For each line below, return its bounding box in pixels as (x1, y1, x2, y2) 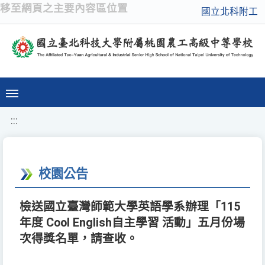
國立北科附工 (201, 6, 258, 17)
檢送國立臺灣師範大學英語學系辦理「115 (20, 200, 240, 214)
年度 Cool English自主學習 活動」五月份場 (20, 216, 245, 230)
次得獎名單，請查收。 (20, 232, 138, 246)
